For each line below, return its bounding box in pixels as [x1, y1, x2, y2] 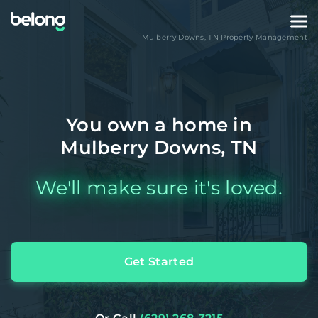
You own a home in [65, 114, 253, 136]
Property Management [218, 33, 307, 42]
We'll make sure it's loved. [35, 176, 283, 199]
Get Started [124, 255, 194, 268]
